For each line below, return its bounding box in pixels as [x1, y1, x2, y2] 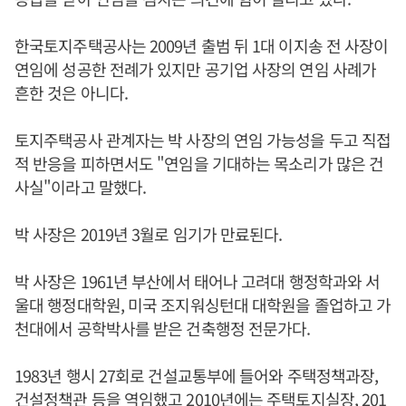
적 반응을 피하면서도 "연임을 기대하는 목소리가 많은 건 [14, 151, 384, 176]
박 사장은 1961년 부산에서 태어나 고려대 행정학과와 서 [14, 269, 381, 294]
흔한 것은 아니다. [14, 81, 128, 105]
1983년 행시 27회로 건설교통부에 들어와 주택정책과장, [14, 363, 379, 388]
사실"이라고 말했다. [14, 175, 147, 199]
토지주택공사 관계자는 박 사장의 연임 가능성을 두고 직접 [14, 128, 391, 152]
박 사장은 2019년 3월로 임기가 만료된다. [14, 222, 283, 246]
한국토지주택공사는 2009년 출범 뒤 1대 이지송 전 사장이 [14, 34, 389, 58]
